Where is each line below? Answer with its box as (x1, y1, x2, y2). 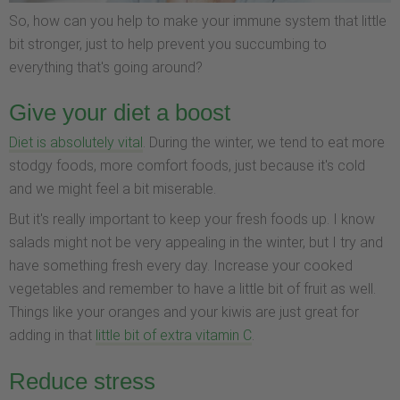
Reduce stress (9, 368, 155, 394)
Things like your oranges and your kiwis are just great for (9, 304, 359, 321)
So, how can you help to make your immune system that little (9, 12, 387, 29)
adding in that (9, 327, 96, 345)
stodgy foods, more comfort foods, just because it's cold (9, 157, 365, 175)
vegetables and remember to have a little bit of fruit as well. (9, 280, 376, 298)
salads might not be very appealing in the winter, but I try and (9, 234, 383, 252)
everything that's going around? (9, 58, 203, 76)
